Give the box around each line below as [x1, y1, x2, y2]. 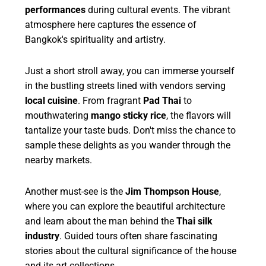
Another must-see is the [25, 185, 126, 197]
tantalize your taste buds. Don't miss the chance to [25, 124, 236, 136]
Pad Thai [143, 94, 182, 106]
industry [25, 230, 60, 242]
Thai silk [176, 215, 213, 227]
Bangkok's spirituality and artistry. [25, 33, 166, 45]
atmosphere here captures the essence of [25, 18, 197, 30]
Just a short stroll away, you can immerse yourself [25, 65, 235, 77]
